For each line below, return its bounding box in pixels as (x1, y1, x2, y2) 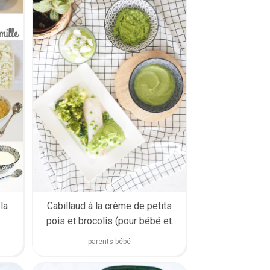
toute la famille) (76, 230, 142, 242)
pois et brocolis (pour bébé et (46, 215, 172, 227)
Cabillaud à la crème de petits (46, 200, 172, 212)
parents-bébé (87, 237, 131, 246)
